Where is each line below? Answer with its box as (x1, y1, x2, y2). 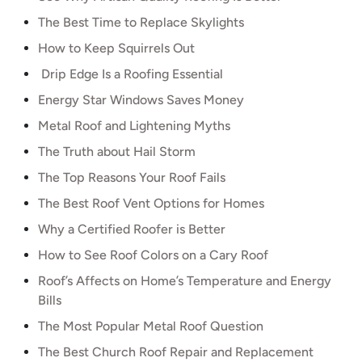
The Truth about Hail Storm (38, 144, 196, 159)
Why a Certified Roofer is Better (38, 221, 225, 237)
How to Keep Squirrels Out (38, 40, 195, 56)
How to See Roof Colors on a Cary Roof (38, 247, 268, 263)
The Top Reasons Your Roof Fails (38, 170, 225, 185)
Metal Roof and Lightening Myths (38, 118, 230, 133)
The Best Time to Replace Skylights (38, 15, 244, 30)
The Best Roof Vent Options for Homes (38, 196, 264, 211)
